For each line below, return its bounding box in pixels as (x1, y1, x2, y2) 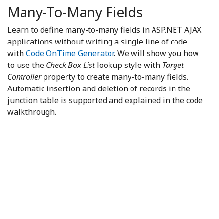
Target (162, 60, 184, 71)
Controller (7, 71, 43, 83)
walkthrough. (7, 107, 56, 118)
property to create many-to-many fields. (43, 71, 188, 83)
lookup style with (95, 60, 162, 71)
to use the (7, 60, 46, 71)
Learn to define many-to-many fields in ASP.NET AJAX (7, 24, 201, 36)
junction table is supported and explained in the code (7, 95, 203, 106)
